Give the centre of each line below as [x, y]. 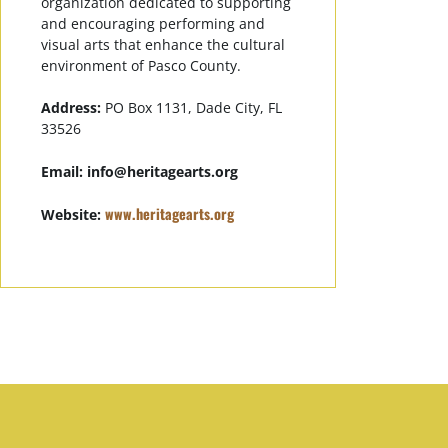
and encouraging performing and [153, 23]
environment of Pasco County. [141, 65]
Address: [71, 108]
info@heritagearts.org [162, 171]
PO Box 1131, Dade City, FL [191, 108]
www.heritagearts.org [169, 214]
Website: [73, 215]
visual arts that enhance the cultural [163, 44]
